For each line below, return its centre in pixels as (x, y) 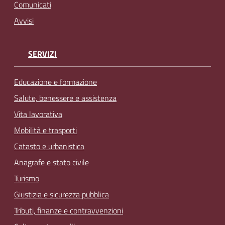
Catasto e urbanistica (49, 146)
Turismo (27, 178)
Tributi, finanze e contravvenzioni (69, 210)
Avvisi (24, 21)
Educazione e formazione (55, 82)
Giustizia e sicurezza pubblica (62, 194)
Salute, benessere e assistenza (65, 98)
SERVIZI (42, 54)
